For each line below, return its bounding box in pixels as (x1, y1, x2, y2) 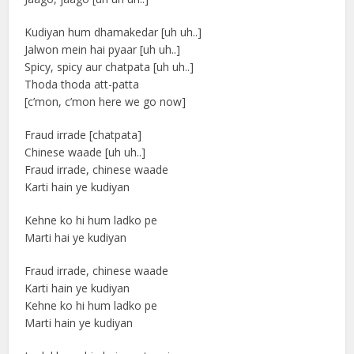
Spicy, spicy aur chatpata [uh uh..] (24, 59, 194, 74)
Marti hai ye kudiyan (24, 230, 127, 245)
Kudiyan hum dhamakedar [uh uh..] (24, 24, 202, 40)
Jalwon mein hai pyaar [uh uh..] (24, 42, 181, 57)
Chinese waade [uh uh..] (24, 145, 146, 160)
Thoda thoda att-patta (24, 77, 140, 92)
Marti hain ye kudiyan (24, 315, 134, 330)
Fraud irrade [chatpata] (24, 127, 142, 142)
